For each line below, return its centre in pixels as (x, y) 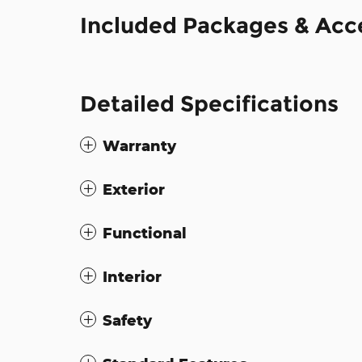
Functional (145, 232)
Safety (127, 320)
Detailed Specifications (209, 103)
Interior (132, 276)
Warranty (139, 145)
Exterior (134, 189)
